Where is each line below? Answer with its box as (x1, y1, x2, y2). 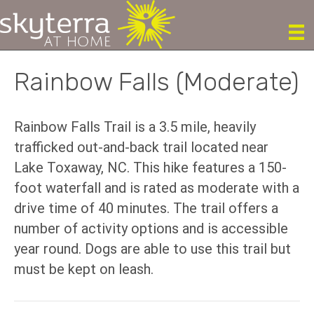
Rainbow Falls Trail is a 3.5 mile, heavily (14, 118, 256, 136)
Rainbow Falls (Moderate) (14, 67, 299, 97)
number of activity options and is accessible (14, 220, 288, 238)
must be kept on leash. (14, 261, 153, 278)
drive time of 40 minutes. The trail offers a (14, 200, 278, 217)
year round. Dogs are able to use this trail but (14, 240, 291, 258)
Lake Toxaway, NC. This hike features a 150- (14, 159, 287, 177)
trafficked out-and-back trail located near (14, 139, 268, 156)
